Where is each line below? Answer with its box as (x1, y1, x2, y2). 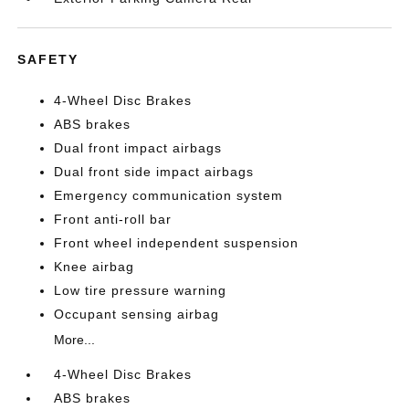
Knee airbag (54, 259, 135, 274)
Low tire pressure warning (54, 283, 227, 298)
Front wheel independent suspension (54, 236, 299, 250)
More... (54, 332, 96, 347)
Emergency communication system (54, 188, 284, 203)
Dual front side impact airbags (54, 164, 255, 179)
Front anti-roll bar (54, 212, 173, 226)
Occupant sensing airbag (54, 307, 220, 321)
